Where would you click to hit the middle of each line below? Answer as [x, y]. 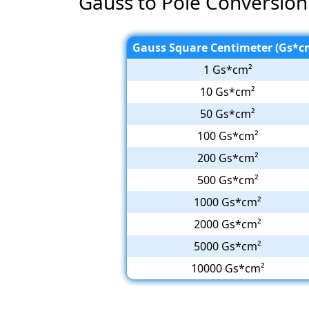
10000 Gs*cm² [228, 268]
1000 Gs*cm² [228, 202]
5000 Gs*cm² [228, 246]
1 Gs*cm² [228, 69]
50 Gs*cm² [228, 113]
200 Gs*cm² [228, 158]
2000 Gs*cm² [228, 224]
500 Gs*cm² [228, 180]
